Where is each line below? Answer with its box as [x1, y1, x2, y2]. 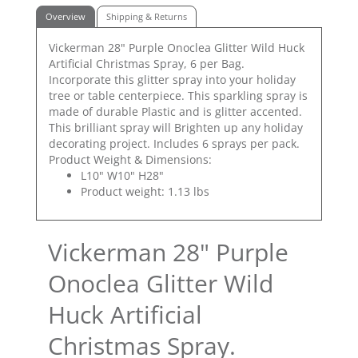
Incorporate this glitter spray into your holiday [49, 72, 296, 88]
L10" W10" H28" [81, 168, 164, 184]
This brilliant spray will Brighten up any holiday [49, 120, 303, 136]
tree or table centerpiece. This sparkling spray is [49, 88, 308, 104]
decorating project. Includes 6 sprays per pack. [49, 136, 300, 152]
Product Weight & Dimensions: [49, 152, 212, 168]
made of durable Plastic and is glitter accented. [49, 104, 302, 120]
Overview [46, 10, 86, 22]
